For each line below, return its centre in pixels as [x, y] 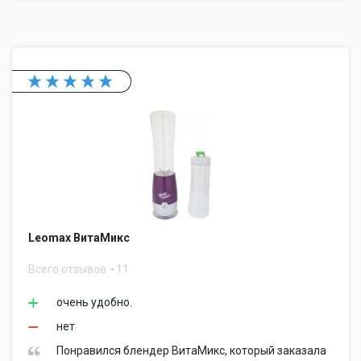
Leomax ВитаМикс [79, 238]
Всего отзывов [68, 269]
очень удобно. [94, 302]
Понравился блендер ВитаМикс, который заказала [191, 351]
